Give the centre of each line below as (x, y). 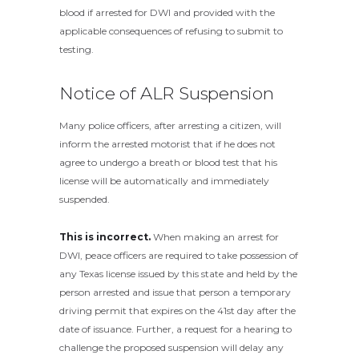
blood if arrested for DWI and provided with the (167, 12)
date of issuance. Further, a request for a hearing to (175, 329)
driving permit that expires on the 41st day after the (177, 311)
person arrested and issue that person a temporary (175, 292)
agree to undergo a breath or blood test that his (168, 163)
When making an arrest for (216, 237)
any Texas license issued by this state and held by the (178, 274)
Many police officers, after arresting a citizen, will (170, 126)
